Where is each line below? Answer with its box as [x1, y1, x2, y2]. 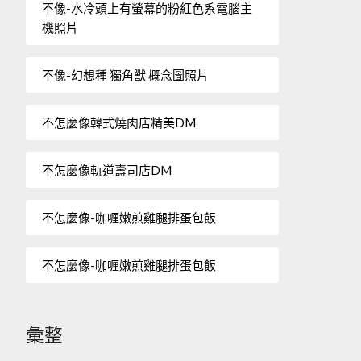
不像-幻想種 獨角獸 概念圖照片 [41, 67, 209, 82]
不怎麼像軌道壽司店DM [41, 162, 172, 177]
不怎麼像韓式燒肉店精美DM [41, 114, 196, 130]
